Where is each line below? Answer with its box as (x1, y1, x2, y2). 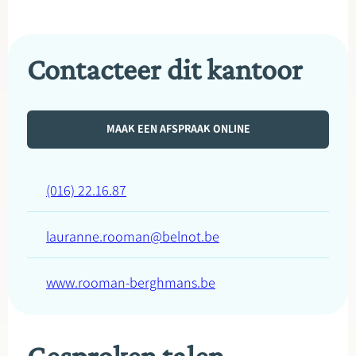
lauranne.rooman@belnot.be (46, 228, 219, 246)
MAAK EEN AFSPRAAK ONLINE (106, 122, 250, 136)
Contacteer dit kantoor (27, 52, 303, 86)
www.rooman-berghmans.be (46, 274, 215, 292)
